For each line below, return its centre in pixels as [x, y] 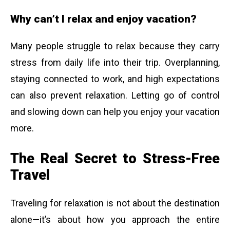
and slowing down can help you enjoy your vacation [115, 112]
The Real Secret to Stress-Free [115, 159]
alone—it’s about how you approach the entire [115, 219]
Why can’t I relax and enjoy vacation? [103, 19]
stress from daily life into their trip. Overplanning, [115, 63]
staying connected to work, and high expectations [115, 79]
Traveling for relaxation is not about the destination [115, 203]
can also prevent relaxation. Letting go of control [115, 95]
